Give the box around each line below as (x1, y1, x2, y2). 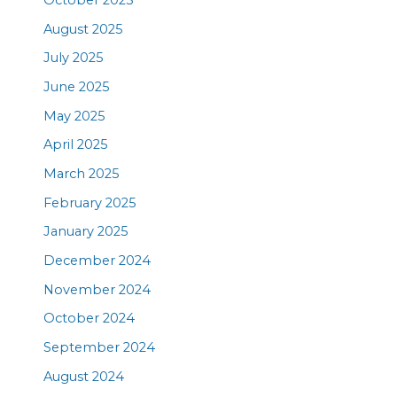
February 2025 (43, 194, 137, 211)
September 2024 (43, 339, 156, 355)
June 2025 (43, 79, 111, 96)
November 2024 (43, 281, 152, 298)
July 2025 (43, 50, 105, 66)
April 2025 (43, 136, 109, 153)
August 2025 (43, 20, 124, 37)
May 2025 (43, 107, 106, 124)
